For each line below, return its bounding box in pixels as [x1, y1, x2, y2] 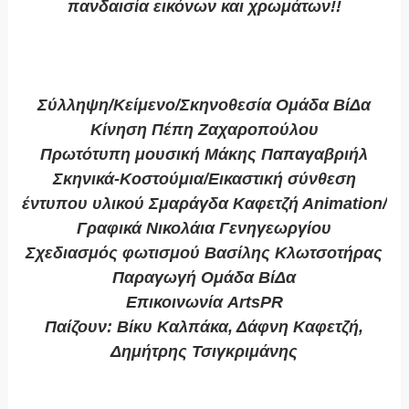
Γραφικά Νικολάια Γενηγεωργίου [77, 219, 332, 238]
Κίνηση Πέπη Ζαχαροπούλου [89, 121, 319, 140]
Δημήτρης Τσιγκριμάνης [110, 342, 299, 362]
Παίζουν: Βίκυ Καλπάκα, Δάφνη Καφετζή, [45, 318, 364, 337]
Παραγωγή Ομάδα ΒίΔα [112, 268, 297, 288]
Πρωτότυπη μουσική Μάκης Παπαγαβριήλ [40, 145, 369, 164]
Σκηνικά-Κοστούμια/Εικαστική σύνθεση [52, 170, 356, 189]
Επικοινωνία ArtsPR [125, 293, 283, 312]
